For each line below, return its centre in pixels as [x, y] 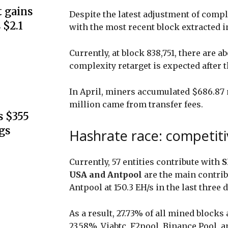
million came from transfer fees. [137, 104]
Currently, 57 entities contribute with [146, 162]
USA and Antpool [106, 174]
